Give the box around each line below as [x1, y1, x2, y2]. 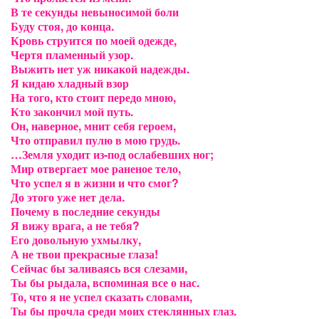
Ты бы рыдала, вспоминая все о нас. [11, 274, 199, 291]
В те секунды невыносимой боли [11, 4, 179, 20]
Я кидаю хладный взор [11, 75, 129, 91]
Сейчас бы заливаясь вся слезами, [11, 260, 187, 276]
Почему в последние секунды [11, 203, 160, 219]
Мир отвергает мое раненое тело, [11, 160, 181, 177]
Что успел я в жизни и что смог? [11, 174, 179, 191]
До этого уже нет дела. [11, 189, 125, 205]
